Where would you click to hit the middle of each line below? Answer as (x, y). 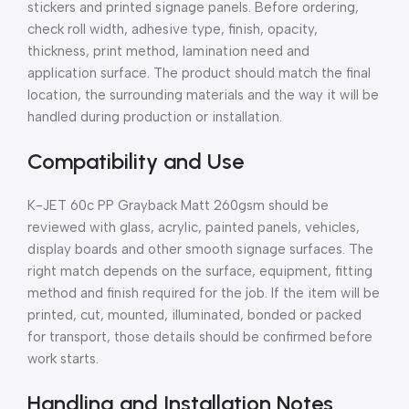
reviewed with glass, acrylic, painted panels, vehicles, (194, 227)
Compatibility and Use (136, 161)
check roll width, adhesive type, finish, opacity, (173, 29)
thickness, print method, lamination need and (168, 51)
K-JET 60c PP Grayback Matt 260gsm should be (178, 205)
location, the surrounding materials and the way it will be (203, 94)
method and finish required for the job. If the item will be (204, 293)
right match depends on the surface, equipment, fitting (200, 271)
